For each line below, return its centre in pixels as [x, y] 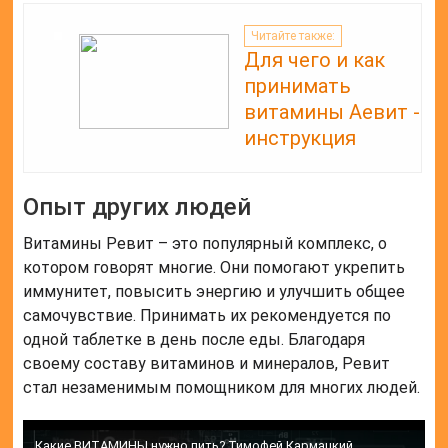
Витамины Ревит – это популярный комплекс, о [205, 243]
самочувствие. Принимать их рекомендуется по [207, 315]
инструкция [300, 137]
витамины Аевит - [332, 111]
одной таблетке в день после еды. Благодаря [194, 339]
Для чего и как [315, 59]
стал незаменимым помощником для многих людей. [222, 387]
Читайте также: [293, 36]
